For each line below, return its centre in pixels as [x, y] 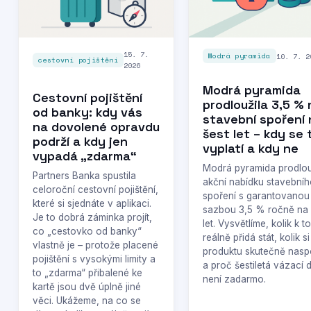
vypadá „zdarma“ [85, 156]
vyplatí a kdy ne [251, 148]
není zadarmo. [234, 279]
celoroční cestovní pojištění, [95, 190]
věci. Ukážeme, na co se [87, 301]
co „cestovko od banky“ [87, 231]
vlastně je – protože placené [95, 245]
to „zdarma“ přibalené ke [87, 273]
